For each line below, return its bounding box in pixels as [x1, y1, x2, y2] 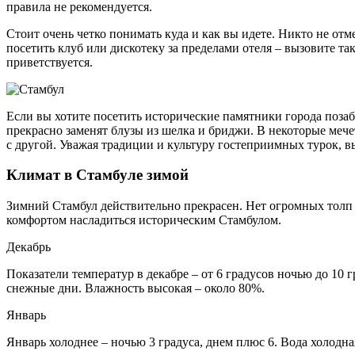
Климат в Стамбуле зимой [6, 166, 189, 184]
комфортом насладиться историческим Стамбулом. [6, 213, 281, 227]
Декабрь [6, 240, 51, 254]
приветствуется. [6, 55, 93, 69]
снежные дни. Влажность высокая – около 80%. [6, 281, 265, 295]
